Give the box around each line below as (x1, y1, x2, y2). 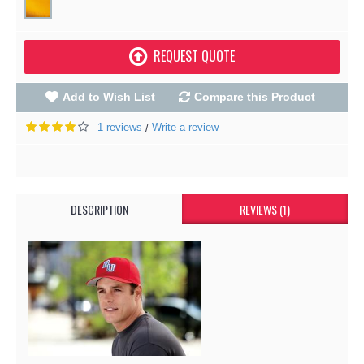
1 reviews (97, 120, 142, 133)
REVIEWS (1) (240, 200, 290, 218)
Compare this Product (193, 89, 315, 103)
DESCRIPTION (70, 200, 128, 218)
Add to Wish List (62, 89, 155, 103)
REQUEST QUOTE (154, 45, 235, 66)
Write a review (152, 120, 219, 133)
